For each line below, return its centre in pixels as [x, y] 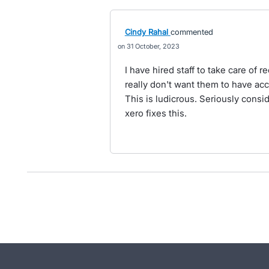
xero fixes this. [156, 113]
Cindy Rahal [146, 32]
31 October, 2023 [153, 47]
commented [192, 32]
